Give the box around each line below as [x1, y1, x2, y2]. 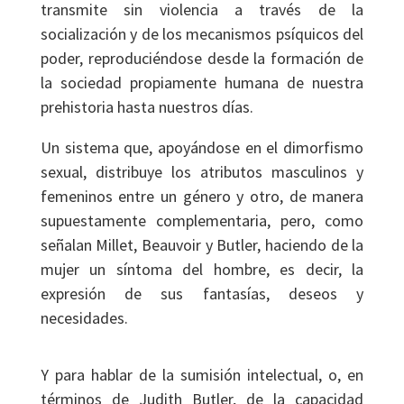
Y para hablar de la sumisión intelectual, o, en [40, 364, 364, 385]
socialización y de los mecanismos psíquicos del [40, 23, 364, 44]
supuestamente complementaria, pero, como [40, 210, 364, 231]
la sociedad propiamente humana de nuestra [40, 72, 364, 93]
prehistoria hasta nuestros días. [40, 96, 253, 117]
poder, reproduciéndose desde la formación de [40, 48, 364, 69]
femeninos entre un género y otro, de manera [40, 186, 364, 207]
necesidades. [40, 308, 128, 328]
